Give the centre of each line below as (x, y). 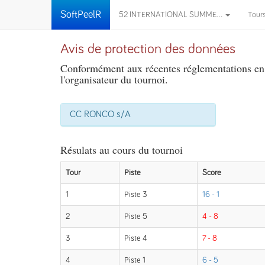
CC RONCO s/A (100, 114)
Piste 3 (136, 195)
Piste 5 (136, 216)
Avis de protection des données (148, 49)
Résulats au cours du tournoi (122, 150)
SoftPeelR (81, 15)
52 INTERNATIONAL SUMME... (172, 15)
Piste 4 (136, 238)
